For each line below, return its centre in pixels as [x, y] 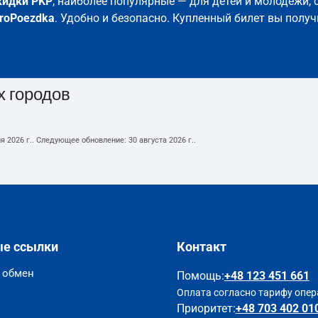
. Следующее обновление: [80, 140]
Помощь [199, 276]
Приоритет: [206, 308]
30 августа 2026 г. [161, 140]
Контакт [201, 247]
